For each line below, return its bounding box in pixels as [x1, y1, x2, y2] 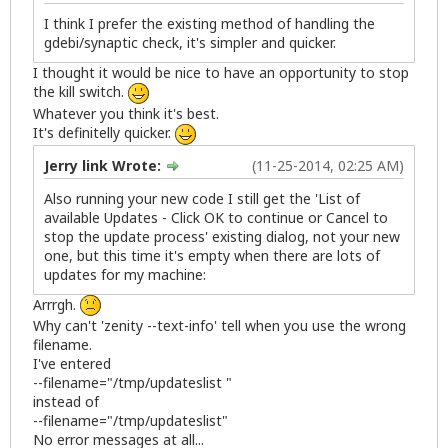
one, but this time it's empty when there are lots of [44, 245, 380, 265]
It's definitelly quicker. [33, 122, 175, 142]
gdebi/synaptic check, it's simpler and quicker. [44, 33, 336, 53]
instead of [33, 392, 99, 412]
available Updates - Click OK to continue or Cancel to [44, 207, 388, 227]
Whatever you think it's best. [33, 103, 219, 123]
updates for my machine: [44, 264, 206, 284]
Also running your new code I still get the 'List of [44, 188, 360, 208]
